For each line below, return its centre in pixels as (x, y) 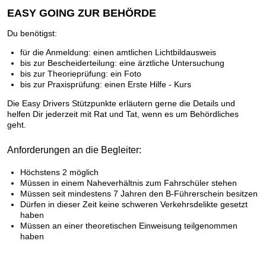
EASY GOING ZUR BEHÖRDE (82, 13)
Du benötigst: (32, 33)
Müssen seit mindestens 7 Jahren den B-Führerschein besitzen (139, 193)
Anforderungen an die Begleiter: (74, 150)
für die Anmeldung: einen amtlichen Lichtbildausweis (118, 52)
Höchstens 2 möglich (59, 172)
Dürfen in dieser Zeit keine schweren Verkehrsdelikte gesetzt (134, 204)
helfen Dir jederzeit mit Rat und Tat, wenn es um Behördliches (123, 114)
